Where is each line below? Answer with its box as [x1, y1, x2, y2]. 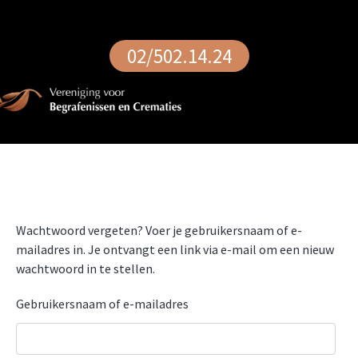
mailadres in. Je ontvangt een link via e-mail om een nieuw [16, 241, 334, 257]
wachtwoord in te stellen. [16, 261, 155, 276]
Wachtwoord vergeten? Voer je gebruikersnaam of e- [16, 222, 302, 238]
